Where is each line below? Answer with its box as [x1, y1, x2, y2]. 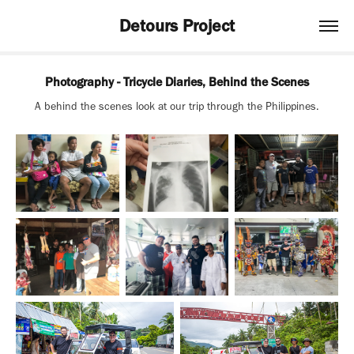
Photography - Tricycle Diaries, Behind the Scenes [45, 74, 309, 89]
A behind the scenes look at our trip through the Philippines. [35, 100, 319, 113]
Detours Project [119, 14, 235, 36]
